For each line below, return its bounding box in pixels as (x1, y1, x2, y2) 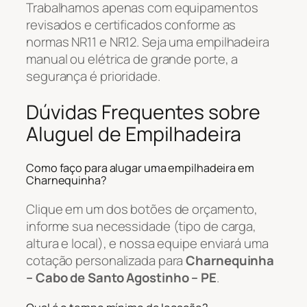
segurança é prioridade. (26, 67, 160, 86)
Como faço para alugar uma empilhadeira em (26, 160, 254, 175)
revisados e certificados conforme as (26, 16, 236, 34)
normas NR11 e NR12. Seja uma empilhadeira (26, 33, 269, 51)
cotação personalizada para (26, 251, 186, 270)
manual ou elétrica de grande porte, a (26, 50, 238, 69)
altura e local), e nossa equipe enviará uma (26, 234, 269, 253)
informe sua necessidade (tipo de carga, (26, 217, 257, 236)
